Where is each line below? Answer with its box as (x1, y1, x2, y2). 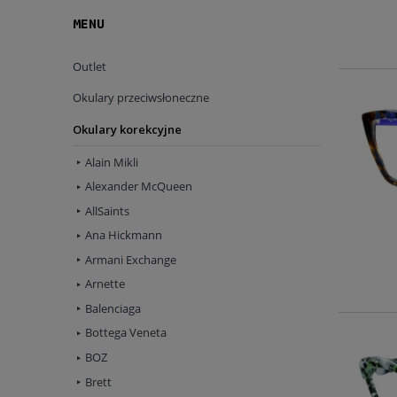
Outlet (73, 58, 106, 74)
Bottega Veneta (85, 324, 167, 341)
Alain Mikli (85, 153, 138, 170)
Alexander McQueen (85, 178, 192, 195)
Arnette (85, 276, 125, 292)
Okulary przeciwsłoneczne (73, 90, 209, 106)
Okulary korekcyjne (73, 121, 182, 137)
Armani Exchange (85, 251, 176, 268)
